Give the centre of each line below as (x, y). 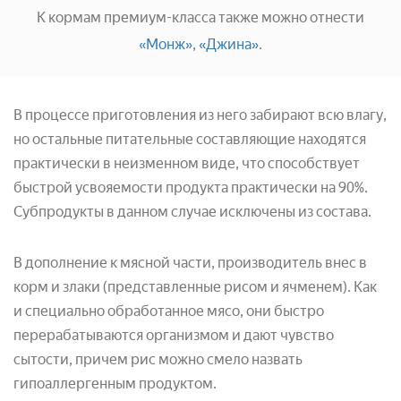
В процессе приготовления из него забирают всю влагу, (200, 115)
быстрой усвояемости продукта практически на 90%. (191, 187)
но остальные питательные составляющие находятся (190, 139)
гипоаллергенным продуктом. (115, 383)
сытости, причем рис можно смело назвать (158, 359)
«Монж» (166, 44)
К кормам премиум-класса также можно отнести (200, 17)
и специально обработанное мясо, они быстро (169, 311)
